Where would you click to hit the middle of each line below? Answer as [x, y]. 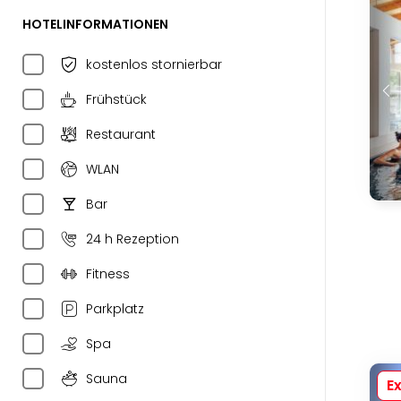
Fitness [108, 274]
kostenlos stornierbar [154, 64]
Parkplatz [115, 309]
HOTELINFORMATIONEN [95, 24]
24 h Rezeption [132, 239]
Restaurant [121, 134]
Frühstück [116, 99]
